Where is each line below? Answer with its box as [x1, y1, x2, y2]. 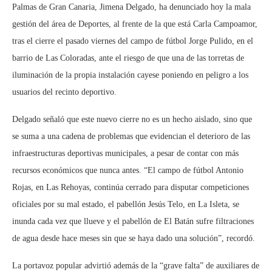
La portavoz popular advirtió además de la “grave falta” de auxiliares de [12, 260, 259, 270]
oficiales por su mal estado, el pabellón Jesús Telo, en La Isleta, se [12, 199, 239, 209]
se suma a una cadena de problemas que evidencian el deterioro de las [12, 131, 250, 141]
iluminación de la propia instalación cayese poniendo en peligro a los [12, 70, 248, 80]
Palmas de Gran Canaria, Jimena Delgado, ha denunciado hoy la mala [12, 2, 251, 12]
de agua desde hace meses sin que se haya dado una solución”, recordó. [12, 233, 255, 243]
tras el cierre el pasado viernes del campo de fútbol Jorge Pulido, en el [12, 36, 253, 46]
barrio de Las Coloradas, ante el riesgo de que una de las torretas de [12, 53, 244, 63]
